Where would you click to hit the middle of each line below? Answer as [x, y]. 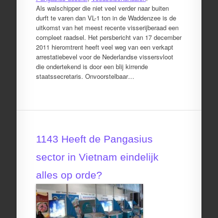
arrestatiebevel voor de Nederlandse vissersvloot [104, 56]
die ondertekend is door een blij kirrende [92, 66]
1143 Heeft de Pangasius [94, 139]
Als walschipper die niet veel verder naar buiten [102, 8]
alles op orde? [69, 175]
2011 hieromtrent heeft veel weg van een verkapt [104, 47]
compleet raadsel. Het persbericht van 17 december [109, 37]
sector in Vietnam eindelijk [97, 157]
